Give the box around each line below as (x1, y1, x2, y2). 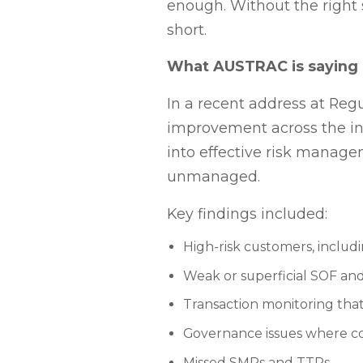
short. (166, 20, 207, 38)
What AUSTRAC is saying (166, 58, 358, 75)
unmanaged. (166, 168, 260, 186)
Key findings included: (166, 204, 327, 222)
